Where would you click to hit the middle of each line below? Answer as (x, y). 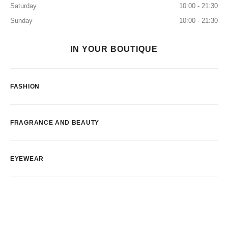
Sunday (21, 21)
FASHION (25, 87)
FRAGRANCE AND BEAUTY (55, 123)
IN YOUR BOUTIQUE (114, 49)
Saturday (23, 6)
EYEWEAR (27, 159)
